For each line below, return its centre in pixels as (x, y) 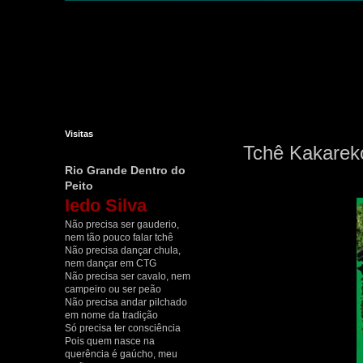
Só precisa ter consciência (123, 328)
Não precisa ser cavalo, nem (128, 276)
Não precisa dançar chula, (123, 250)
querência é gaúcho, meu (121, 354)
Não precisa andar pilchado (126, 302)
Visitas (79, 134)
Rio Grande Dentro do (125, 170)
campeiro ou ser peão (113, 289)
